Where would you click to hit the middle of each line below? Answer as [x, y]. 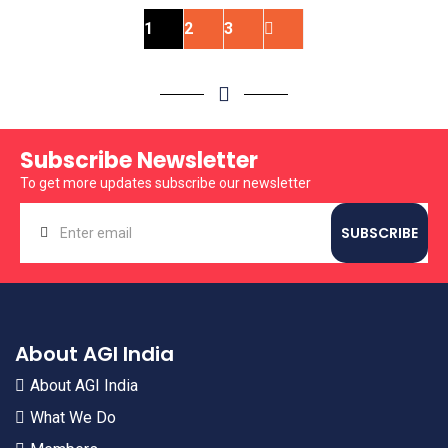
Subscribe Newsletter [139, 161]
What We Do [73, 418]
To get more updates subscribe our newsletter [165, 183]
